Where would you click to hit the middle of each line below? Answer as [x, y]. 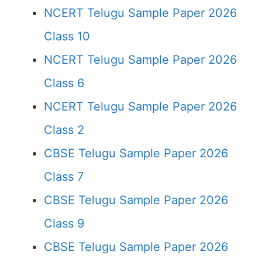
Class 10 [67, 36]
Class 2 [64, 130]
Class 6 [64, 83]
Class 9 [64, 223]
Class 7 [64, 177]
